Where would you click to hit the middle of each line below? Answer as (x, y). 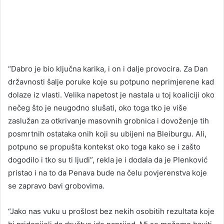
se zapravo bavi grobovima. (56, 185)
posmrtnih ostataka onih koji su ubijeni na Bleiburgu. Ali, (107, 133)
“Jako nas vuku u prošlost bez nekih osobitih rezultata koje (111, 211)
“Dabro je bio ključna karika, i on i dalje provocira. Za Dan (108, 68)
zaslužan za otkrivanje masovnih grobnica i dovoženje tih (108, 120)
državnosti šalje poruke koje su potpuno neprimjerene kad (111, 81)
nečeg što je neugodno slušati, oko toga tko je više (97, 107)
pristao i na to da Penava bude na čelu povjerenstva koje (107, 172)
